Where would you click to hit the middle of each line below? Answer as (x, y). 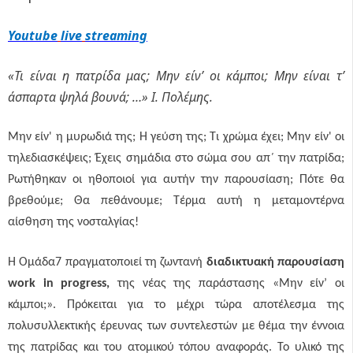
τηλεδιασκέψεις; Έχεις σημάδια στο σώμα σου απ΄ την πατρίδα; (176, 158)
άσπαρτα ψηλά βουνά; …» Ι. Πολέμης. (110, 97)
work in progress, (63, 284)
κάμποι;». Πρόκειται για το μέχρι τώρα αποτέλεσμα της (176, 305)
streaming (116, 35)
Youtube (33, 35)
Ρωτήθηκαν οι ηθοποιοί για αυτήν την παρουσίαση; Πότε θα (176, 180)
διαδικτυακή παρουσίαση (275, 262)
